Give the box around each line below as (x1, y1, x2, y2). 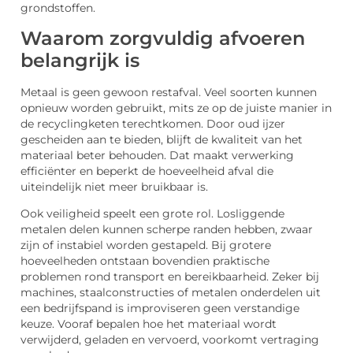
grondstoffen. (20, 2, 95, 15)
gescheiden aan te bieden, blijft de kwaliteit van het (20, 132, 303, 146)
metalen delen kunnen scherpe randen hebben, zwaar (20, 223, 313, 236)
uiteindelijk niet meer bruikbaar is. (20, 180, 208, 193)
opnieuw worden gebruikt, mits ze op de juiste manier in (20, 101, 332, 114)
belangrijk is (20, 48, 139, 72)
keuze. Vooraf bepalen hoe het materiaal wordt (20, 318, 277, 331)
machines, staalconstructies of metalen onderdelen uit (20, 286, 321, 299)
